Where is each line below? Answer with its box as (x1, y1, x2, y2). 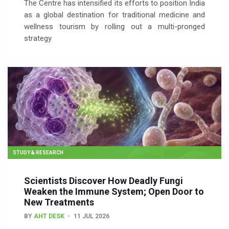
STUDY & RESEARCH (13, 150, 63, 155)
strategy (24, 34, 52, 43)
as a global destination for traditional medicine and (24, 10, 205, 19)
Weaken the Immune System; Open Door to (24, 186, 204, 197)
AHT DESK (34, 213, 64, 220)
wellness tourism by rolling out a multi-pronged (24, 22, 205, 31)
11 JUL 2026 (74, 213, 109, 220)
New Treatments (24, 197, 94, 208)
